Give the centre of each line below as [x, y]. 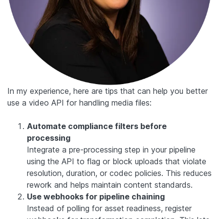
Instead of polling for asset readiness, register [109, 208]
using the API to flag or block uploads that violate [117, 161]
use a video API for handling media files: [79, 102]
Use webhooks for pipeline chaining [96, 196]
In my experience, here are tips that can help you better [108, 91]
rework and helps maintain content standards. [110, 185]
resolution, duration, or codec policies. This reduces [119, 173]
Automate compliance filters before [97, 126]
